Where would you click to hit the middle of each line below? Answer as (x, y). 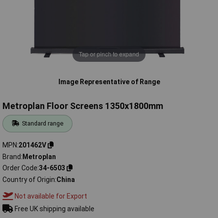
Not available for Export (50, 196)
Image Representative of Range (109, 82)
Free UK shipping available (54, 209)
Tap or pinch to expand (109, 54)
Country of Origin (29, 179)
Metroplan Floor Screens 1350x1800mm (83, 106)
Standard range (43, 124)
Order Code (20, 168)
